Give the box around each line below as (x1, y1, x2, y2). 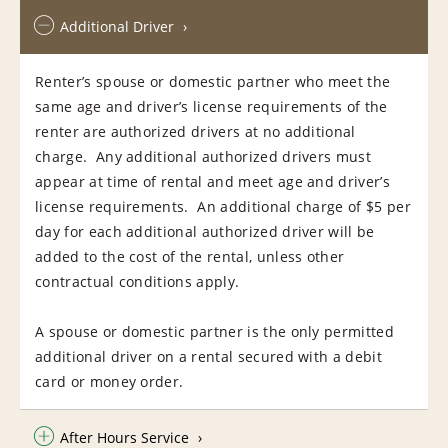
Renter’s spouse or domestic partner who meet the (35, 71, 391, 91)
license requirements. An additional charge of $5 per (35, 196, 411, 216)
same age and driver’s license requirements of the (35, 96, 388, 116)
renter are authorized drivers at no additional (35, 121, 356, 141)
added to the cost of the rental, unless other (35, 246, 345, 266)
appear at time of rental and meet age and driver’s (35, 171, 391, 191)
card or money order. (35, 371, 188, 391)
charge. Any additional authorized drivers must (35, 146, 372, 166)
